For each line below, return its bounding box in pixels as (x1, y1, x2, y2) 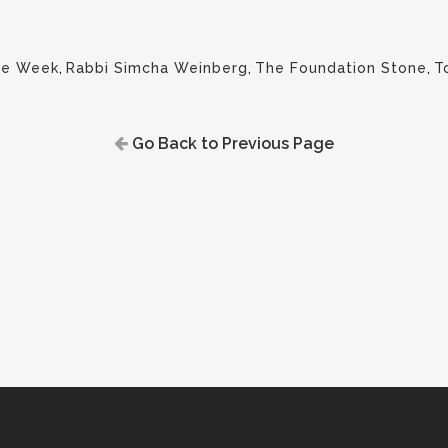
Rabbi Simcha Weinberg (66, 60, 248, 76)
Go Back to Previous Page (128, 134, 334, 153)
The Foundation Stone (255, 60, 427, 76)
